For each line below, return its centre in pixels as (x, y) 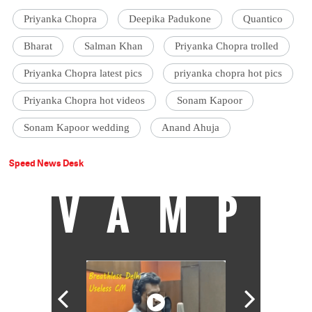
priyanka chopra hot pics (228, 73)
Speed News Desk (47, 163)
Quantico (263, 18)
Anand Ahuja (191, 127)
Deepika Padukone (170, 18)
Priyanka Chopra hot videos (85, 100)
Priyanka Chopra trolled (227, 46)
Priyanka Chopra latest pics (83, 73)
